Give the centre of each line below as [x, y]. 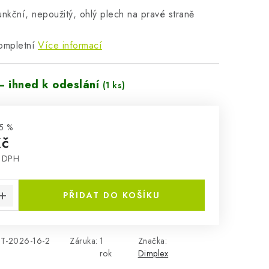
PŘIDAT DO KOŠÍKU [112, 195]
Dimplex [153, 253]
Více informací [70, 45]
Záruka [83, 241]
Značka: [153, 241]
